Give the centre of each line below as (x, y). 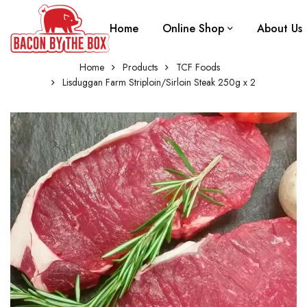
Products (140, 67)
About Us (280, 28)
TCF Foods (198, 67)
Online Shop (193, 28)
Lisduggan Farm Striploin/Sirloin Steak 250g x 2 (159, 82)
